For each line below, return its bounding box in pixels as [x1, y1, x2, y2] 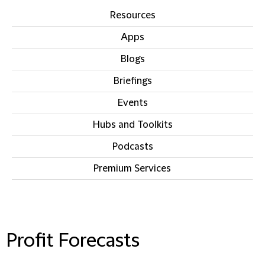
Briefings [113, 76, 152, 86]
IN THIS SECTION [94, 218, 171, 228]
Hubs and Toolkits [92, 119, 173, 130]
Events [117, 98, 148, 108]
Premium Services [93, 163, 171, 174]
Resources [109, 10, 156, 21]
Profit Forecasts [6, 230, 140, 252]
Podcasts [112, 141, 153, 152]
